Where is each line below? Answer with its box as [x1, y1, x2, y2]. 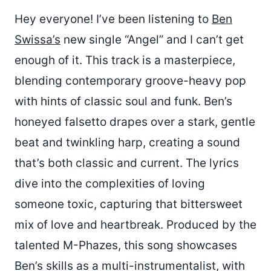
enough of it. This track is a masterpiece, [15, 53, 235, 68]
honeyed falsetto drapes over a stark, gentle [15, 115, 255, 129]
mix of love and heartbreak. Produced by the [15, 218, 256, 232]
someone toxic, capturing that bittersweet [15, 197, 243, 212]
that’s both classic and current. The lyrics [15, 156, 239, 171]
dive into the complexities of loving [15, 177, 205, 191]
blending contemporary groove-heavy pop [15, 74, 246, 88]
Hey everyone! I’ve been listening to [15, 12, 212, 27]
